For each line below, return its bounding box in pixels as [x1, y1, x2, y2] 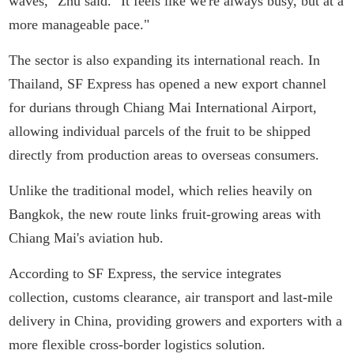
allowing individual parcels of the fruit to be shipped [9, 123, 311, 139]
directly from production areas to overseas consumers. [9, 147, 320, 163]
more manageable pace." [9, 17, 150, 32]
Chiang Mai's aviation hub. [9, 230, 164, 246]
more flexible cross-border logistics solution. [9, 337, 266, 352]
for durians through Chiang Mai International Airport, [9, 100, 318, 115]
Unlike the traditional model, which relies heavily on [9, 183, 313, 198]
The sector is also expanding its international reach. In [9, 52, 321, 68]
